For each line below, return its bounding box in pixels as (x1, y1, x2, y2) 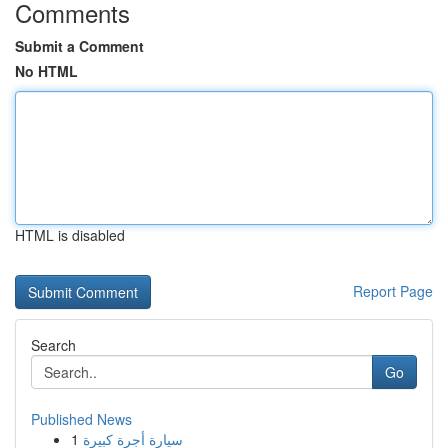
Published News (31, 409, 132, 429)
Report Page (353, 281, 433, 301)
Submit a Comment (15, 36, 144, 56)
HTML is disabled (15, 225, 125, 245)
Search (31, 335, 76, 355)
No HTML (15, 61, 78, 81)
